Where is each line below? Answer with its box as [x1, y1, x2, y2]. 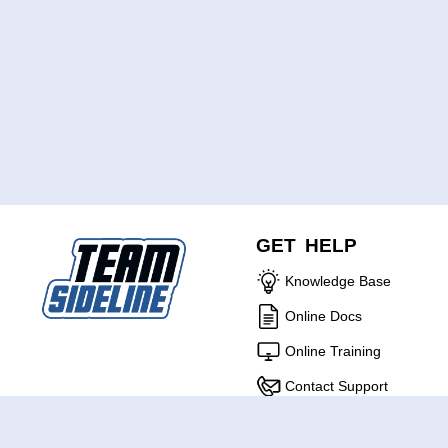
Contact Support [285, 377, 388, 394]
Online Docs [285, 307, 362, 324]
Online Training [285, 342, 381, 359]
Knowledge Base [285, 272, 391, 289]
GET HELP [256, 234, 357, 256]
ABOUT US [37, 410, 143, 432]
